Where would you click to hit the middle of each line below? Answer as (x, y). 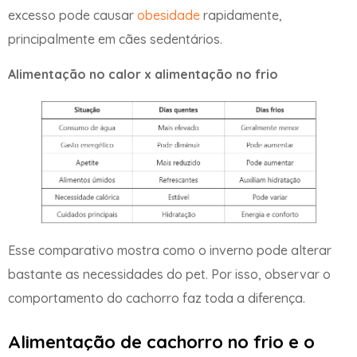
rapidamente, (241, 15)
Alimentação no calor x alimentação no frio (143, 75)
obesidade (169, 15)
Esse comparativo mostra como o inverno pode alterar (170, 250)
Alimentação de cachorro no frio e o (161, 342)
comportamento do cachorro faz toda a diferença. (157, 298)
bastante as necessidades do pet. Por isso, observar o (169, 274)
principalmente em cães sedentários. (115, 39)
